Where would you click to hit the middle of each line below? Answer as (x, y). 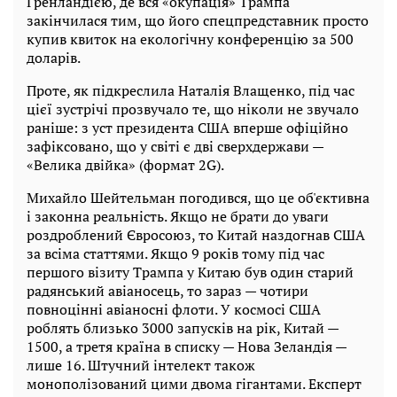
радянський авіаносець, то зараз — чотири (167, 290)
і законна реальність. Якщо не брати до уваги (178, 216)
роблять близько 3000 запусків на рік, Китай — (183, 327)
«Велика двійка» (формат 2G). (125, 164)
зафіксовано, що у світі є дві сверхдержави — (175, 146)
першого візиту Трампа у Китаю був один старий (190, 272)
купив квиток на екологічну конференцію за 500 (190, 39)
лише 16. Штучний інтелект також (141, 365)
